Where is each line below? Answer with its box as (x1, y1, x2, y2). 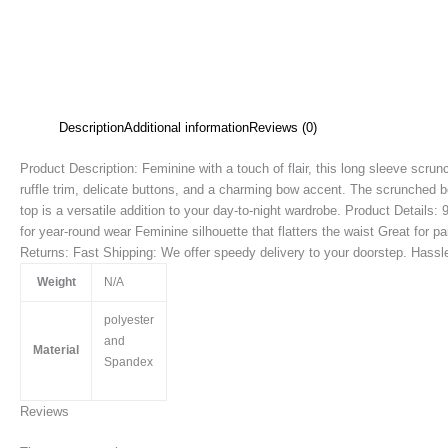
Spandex (104, 354, 153, 369)
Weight (36, 274, 76, 289)
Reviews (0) (249, 120, 317, 135)
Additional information (124, 120, 249, 135)
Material (33, 342, 79, 357)
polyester (104, 312, 154, 327)
